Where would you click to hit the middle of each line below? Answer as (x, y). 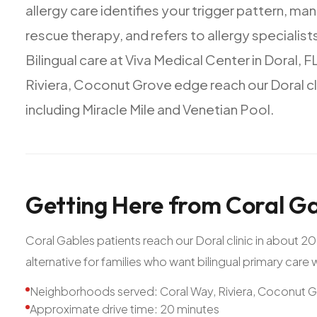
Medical (178, 59)
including (53, 109)
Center (227, 59)
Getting (67, 204)
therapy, (97, 34)
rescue (47, 34)
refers (169, 34)
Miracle (105, 109)
